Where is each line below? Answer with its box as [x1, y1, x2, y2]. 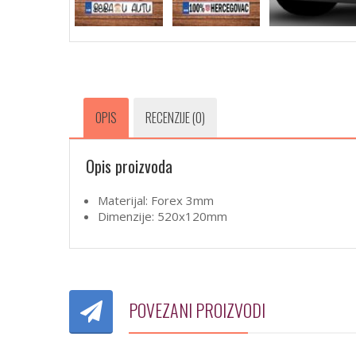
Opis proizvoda [86, 154, 172, 179]
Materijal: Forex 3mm [98, 192, 214, 209]
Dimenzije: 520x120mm [98, 208, 227, 225]
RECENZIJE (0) [145, 108, 205, 128]
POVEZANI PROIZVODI [129, 297, 265, 323]
